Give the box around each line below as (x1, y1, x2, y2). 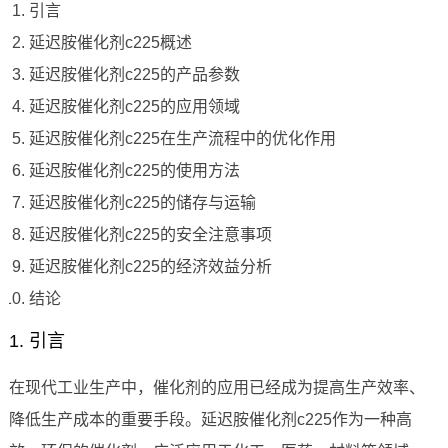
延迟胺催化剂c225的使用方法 (28, 162, 240, 180)
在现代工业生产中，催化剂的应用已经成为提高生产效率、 (8, 379, 425, 397)
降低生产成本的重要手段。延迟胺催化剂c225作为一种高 (8, 411, 412, 429)
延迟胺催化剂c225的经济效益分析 (28, 258, 272, 276)
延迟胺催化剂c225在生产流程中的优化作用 (28, 130, 336, 148)
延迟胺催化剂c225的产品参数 (28, 66, 240, 84)
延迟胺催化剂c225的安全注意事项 (28, 226, 272, 244)
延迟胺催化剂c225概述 (28, 34, 192, 52)
